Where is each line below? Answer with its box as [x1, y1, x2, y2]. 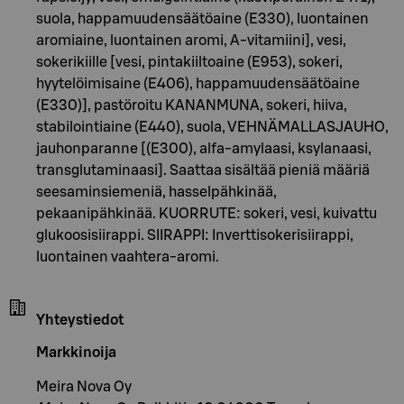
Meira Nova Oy [36, 379, 132, 394]
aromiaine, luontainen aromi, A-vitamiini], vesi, [36, 32, 346, 48]
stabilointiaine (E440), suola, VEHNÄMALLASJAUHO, [36, 119, 389, 134]
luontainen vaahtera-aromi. [36, 249, 219, 264]
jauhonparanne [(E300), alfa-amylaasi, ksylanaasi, [36, 141, 372, 156]
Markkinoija [36, 344, 116, 360]
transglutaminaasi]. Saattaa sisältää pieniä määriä [36, 162, 370, 178]
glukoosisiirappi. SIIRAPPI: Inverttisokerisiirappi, [36, 227, 353, 243]
